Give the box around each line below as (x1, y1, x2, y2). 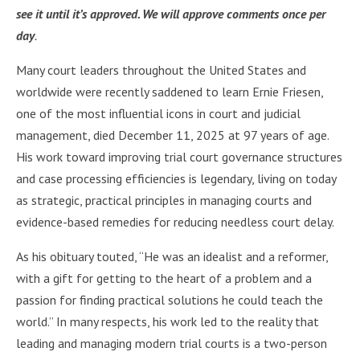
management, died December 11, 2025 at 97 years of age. (16, 127, 329, 143)
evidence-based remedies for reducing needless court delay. (16, 214, 334, 230)
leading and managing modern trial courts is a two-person (16, 335, 327, 351)
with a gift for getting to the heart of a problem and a (16, 270, 312, 286)
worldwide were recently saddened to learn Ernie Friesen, (16, 84, 323, 100)
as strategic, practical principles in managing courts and (16, 192, 312, 208)
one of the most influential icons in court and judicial (16, 105, 301, 121)
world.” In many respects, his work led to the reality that (16, 313, 319, 329)
